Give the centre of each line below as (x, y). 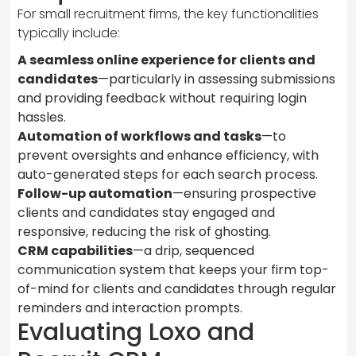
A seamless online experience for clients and (166, 60)
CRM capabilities (75, 250)
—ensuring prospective (244, 193)
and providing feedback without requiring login (162, 98)
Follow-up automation (95, 193)
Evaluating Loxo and (136, 332)
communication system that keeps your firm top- (173, 269)
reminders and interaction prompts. (130, 308)
